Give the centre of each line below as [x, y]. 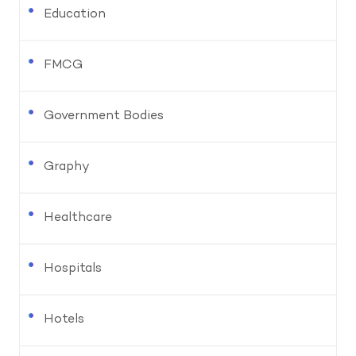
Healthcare [78, 218]
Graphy [67, 167]
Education [75, 15]
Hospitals [73, 269]
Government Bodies [104, 116]
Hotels [64, 320]
